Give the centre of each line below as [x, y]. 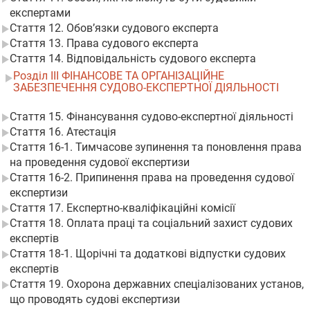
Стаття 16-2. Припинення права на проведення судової [152, 177]
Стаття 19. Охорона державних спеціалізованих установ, [157, 284]
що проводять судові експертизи [95, 299]
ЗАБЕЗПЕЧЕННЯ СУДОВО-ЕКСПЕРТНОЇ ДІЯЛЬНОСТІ [146, 88]
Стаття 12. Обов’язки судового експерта [114, 28]
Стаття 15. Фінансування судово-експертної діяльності [152, 117]
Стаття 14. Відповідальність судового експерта [133, 58]
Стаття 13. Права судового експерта [104, 43]
